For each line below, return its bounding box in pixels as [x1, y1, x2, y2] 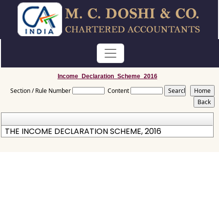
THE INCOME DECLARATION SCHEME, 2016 [5, 126, 162, 137]
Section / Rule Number [10, 87, 71, 95]
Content [108, 87, 130, 95]
